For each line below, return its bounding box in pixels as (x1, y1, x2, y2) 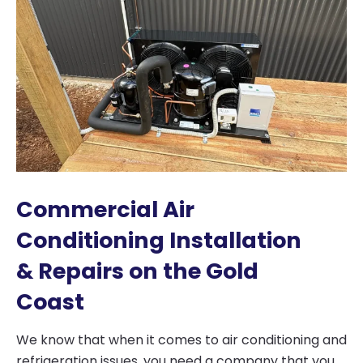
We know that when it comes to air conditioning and (16, 330, 347, 349)
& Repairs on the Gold (16, 255, 258, 286)
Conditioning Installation (16, 224, 301, 255)
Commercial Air (16, 194, 194, 224)
